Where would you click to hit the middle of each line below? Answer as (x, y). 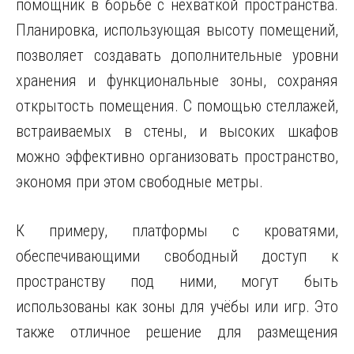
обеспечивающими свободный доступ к (177, 256)
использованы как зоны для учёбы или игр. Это (177, 307)
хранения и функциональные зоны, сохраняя (177, 81)
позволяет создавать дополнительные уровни (177, 55)
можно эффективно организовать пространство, (177, 156)
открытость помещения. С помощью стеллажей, (177, 106)
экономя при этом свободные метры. (139, 182)
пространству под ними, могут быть (177, 281)
